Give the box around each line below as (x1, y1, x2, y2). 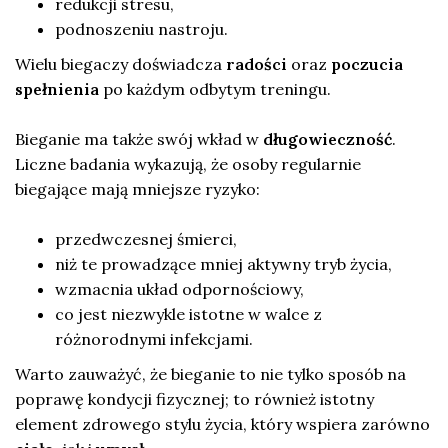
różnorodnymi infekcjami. (55, 328, 253, 349)
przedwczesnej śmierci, (55, 228, 237, 249)
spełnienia (15, 78, 99, 99)
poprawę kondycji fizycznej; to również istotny (15, 388, 374, 409)
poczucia (331, 53, 403, 74)
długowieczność (263, 128, 392, 149)
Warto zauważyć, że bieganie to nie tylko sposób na (15, 363, 406, 384)
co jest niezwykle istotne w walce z (55, 303, 322, 324)
